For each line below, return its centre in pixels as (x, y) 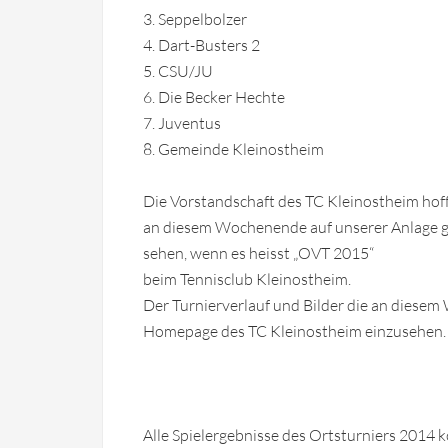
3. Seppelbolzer (195, 18)
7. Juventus (182, 122)
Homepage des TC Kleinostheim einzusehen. (294, 330)
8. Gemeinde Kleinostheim (233, 148)
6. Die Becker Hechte (214, 96)
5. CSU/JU (178, 70)
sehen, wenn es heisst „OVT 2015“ (258, 252)
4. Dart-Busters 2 (201, 44)
